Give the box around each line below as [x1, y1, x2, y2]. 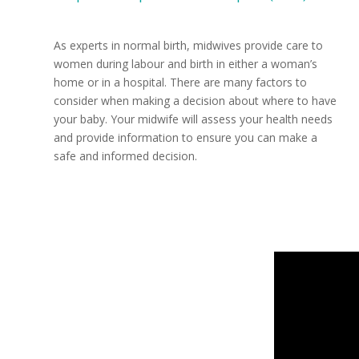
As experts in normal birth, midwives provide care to [54, 37, 323, 53]
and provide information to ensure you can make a [54, 129, 317, 145]
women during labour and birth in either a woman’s [54, 55, 317, 71]
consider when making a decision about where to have [54, 92, 337, 108]
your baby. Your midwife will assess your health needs [54, 111, 333, 127]
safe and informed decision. [54, 147, 197, 163]
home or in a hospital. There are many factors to [54, 74, 307, 90]
